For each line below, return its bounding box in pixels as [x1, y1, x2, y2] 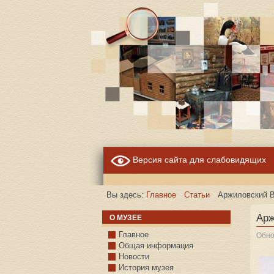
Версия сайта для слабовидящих [130, 155, 266, 165]
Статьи [184, 190, 210, 200]
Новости [119, 252, 149, 262]
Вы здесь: [106, 190, 146, 200]
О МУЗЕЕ [109, 213, 142, 223]
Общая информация [119, 241, 193, 251]
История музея [119, 263, 174, 273]
